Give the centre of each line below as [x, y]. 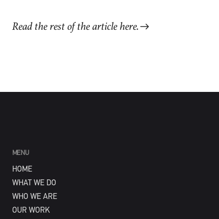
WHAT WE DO [34, 183]
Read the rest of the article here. [75, 27]
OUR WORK [31, 210]
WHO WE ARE [34, 197]
